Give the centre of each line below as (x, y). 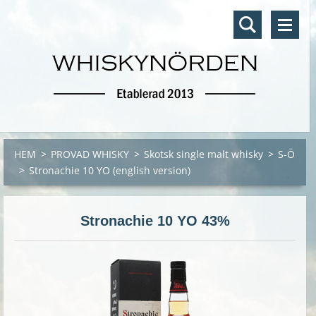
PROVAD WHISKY (90, 154)
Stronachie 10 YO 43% (155, 221)
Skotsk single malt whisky (203, 154)
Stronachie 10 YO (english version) (110, 170)
